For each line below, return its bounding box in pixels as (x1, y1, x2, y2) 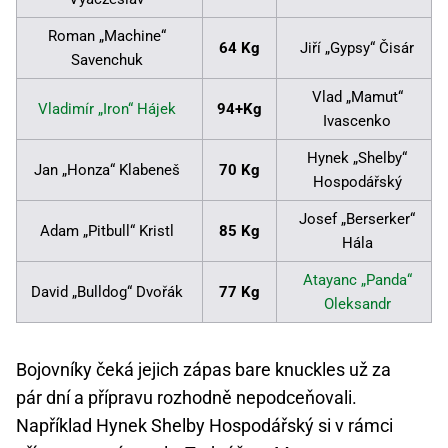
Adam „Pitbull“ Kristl (39, 221, 174, 240)
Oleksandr (323, 294, 391, 313)
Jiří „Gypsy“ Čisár (300, 38, 414, 57)
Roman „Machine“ (47, 26, 166, 45)
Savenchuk (70, 50, 143, 69)
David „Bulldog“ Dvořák (30, 282, 183, 301)
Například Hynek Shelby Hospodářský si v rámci (16, 414, 393, 436)
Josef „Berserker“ (299, 209, 415, 228)
